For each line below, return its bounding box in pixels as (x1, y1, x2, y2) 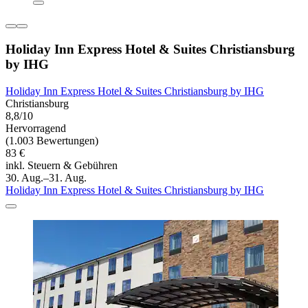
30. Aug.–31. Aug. (5, 171, 87, 184)
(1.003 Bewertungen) (5, 134, 98, 146)
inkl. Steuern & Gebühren (5, 159, 118, 171)
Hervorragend (5, 122, 66, 134)
